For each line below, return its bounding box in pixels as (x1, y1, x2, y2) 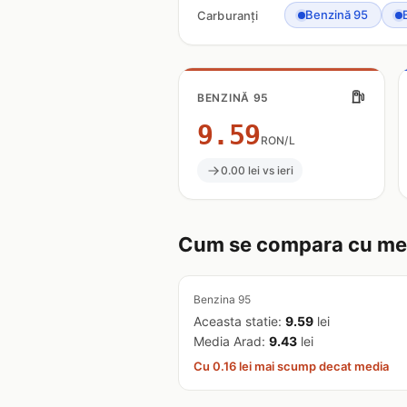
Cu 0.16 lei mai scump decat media (194, 358, 389, 373)
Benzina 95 (194, 292, 251, 306)
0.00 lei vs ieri (221, 164, 293, 177)
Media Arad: (194, 333, 269, 349)
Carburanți (197, 7, 259, 23)
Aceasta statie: (194, 313, 285, 329)
